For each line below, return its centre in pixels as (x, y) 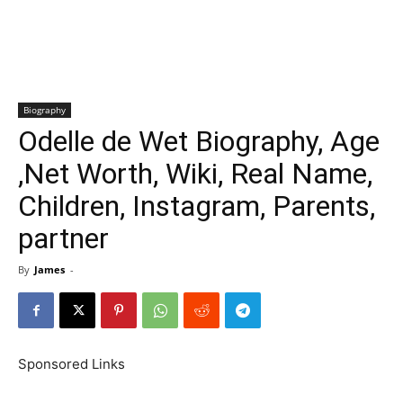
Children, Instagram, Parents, (197, 206)
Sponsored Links (72, 364)
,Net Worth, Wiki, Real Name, (195, 174)
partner (63, 238)
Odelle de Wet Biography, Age (199, 141)
